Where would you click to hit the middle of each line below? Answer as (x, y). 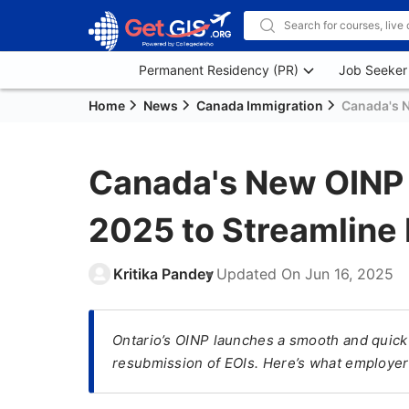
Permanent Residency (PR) (219, 70)
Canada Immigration (260, 105)
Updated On (261, 274)
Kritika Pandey (163, 274)
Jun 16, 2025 (349, 274)
